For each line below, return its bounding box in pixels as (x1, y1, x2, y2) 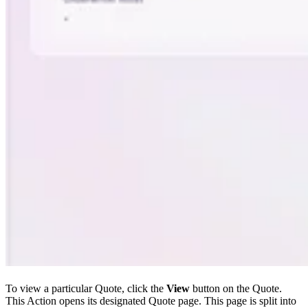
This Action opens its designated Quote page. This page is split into (5, 295, 296, 307)
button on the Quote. (190, 283, 282, 294)
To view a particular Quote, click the (5, 283, 166, 294)
